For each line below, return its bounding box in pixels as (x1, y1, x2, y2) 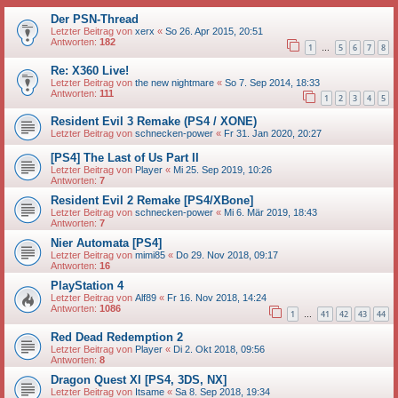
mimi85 (135, 250, 165, 261)
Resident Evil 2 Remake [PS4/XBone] (51, 194, 253, 208)
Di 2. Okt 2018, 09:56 (173, 343, 265, 354)
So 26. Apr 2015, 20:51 (165, 26, 263, 36)
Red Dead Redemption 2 (51, 330, 183, 344)
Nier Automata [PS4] (51, 236, 162, 251)
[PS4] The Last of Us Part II (51, 151, 199, 165)
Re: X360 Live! (51, 63, 129, 77)
